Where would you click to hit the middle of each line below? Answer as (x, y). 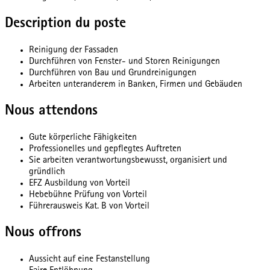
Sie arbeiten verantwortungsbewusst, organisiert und (128, 161)
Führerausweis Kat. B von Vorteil (89, 206)
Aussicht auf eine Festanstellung (89, 259)
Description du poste (65, 24)
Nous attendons (51, 111)
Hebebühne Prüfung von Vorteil (88, 195)
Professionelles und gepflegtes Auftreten (105, 149)
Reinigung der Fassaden (74, 51)
